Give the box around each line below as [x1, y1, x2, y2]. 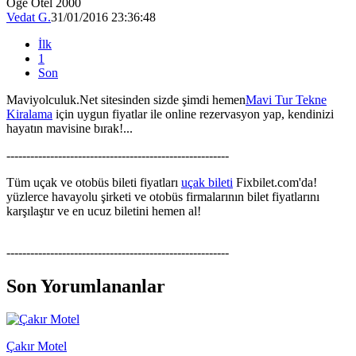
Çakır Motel [6, 339, 67, 354]
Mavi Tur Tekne [246, 92, 327, 106]
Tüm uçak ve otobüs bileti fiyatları [6, 175, 181, 189]
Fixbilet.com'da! [233, 175, 317, 189]
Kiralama [6, 106, 52, 121]
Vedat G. [6, 10, 51, 24]
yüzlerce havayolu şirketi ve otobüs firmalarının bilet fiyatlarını [6, 189, 319, 203]
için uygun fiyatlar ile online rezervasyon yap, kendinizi [52, 106, 334, 121]
